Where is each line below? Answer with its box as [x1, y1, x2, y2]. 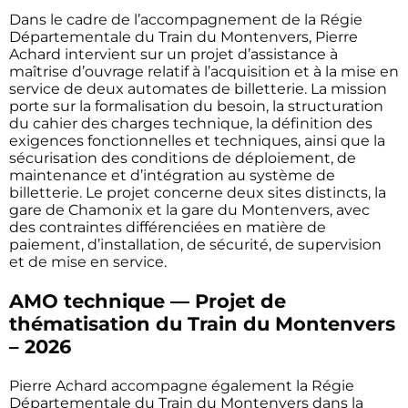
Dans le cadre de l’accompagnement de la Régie [9, 10, 362, 28]
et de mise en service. [9, 252, 167, 270]
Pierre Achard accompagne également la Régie [9, 376, 354, 394]
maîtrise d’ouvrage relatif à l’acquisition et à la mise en [9, 62, 399, 80]
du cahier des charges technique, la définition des [9, 114, 372, 132]
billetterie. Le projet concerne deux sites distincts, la [9, 183, 386, 201]
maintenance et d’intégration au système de [9, 166, 335, 184]
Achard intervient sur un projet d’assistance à [9, 45, 338, 63]
